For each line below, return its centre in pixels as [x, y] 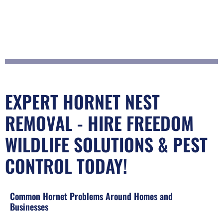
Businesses [29, 206]
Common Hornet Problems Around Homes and [91, 196]
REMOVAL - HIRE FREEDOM [99, 122]
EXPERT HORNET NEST [82, 101]
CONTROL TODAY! [66, 165]
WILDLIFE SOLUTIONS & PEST [106, 144]
